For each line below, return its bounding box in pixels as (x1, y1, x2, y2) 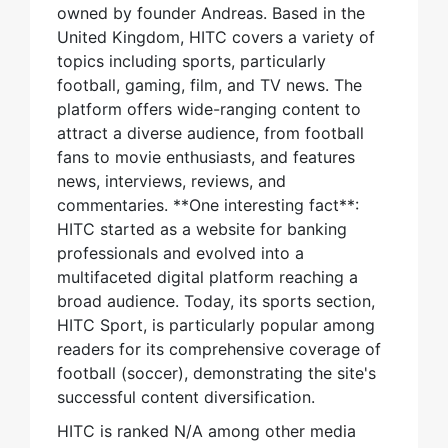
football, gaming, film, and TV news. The (57, 75, 362, 96)
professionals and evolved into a (57, 243, 304, 264)
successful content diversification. (57, 387, 315, 408)
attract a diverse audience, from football (57, 123, 364, 144)
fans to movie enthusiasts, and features (57, 147, 355, 168)
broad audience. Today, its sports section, (57, 291, 375, 312)
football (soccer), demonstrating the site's (57, 363, 376, 384)
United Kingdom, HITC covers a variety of (57, 27, 375, 48)
